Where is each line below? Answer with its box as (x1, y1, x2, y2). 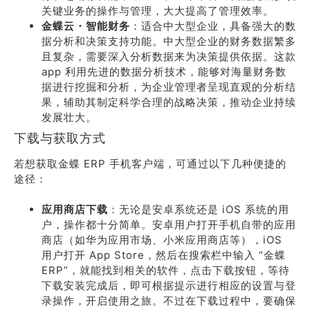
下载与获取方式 (14, 131, 106, 145)
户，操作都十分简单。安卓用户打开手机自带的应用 (42, 218, 296, 231)
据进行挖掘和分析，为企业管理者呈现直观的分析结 (42, 80, 296, 93)
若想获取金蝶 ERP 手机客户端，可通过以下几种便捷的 (14, 157, 286, 170)
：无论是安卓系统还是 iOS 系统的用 (108, 203, 289, 216)
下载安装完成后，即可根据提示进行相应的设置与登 (42, 279, 296, 292)
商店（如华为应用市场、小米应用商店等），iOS (42, 233, 282, 246)
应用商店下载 (42, 203, 108, 216)
